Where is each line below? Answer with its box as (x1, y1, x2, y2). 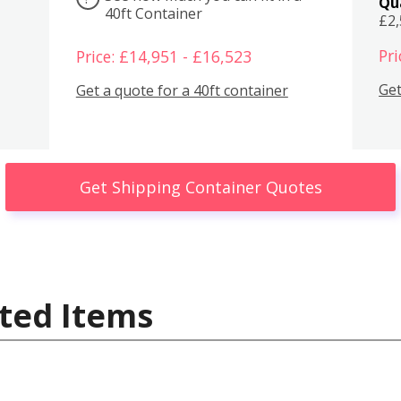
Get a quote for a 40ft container (75, 81, 288, 101)
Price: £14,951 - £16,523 (75, 45, 252, 67)
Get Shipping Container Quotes (79, 175, 322, 198)
